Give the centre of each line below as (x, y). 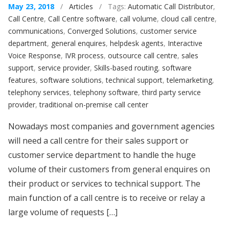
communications (36, 31)
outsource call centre (143, 55)
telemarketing (189, 80)
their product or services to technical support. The (104, 184)
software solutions (71, 80)
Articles (81, 6)
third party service (171, 92)
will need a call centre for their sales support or (98, 141)
